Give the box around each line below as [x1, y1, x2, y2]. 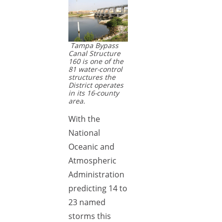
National [68, 127, 100, 138]
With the [68, 113, 100, 124]
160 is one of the [68, 56, 123, 66]
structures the [68, 72, 115, 82]
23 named [68, 197, 106, 208]
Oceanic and [68, 141, 114, 152]
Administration [68, 169, 124, 180]
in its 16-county [68, 88, 119, 98]
